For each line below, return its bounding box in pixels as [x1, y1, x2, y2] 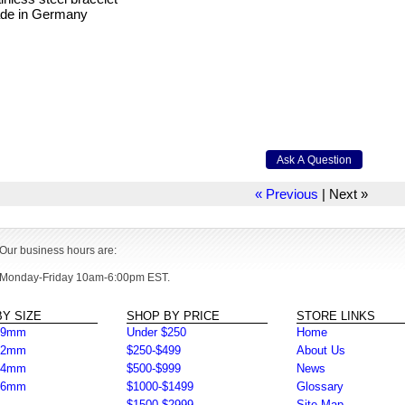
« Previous [254, 186, 318, 202]
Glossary [296, 380, 344, 394]
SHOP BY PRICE [127, 309, 221, 324]
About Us [296, 344, 345, 358]
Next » [328, 186, 368, 202]
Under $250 [127, 325, 187, 340]
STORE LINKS [296, 309, 375, 324]
